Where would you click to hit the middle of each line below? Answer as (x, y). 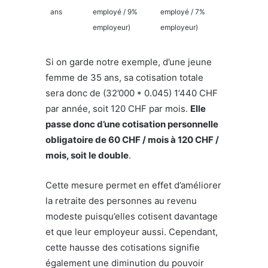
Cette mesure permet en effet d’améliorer (133, 185)
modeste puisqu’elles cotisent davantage (132, 216)
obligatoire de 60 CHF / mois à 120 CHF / (132, 139)
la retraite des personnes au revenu (121, 200)
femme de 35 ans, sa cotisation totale (124, 77)
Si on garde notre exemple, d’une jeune (129, 62)
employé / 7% (183, 11)
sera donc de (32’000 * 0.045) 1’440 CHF (132, 93)
